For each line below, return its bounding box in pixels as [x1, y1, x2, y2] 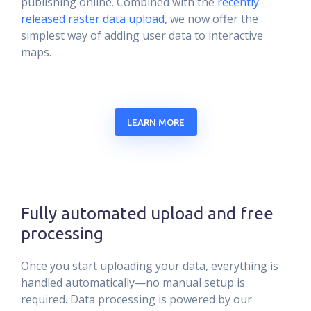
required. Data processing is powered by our [21, 292, 252, 307]
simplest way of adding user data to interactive [21, 28, 263, 43]
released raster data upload [21, 11, 165, 26]
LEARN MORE [126, 117, 185, 127]
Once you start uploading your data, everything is [21, 258, 278, 274]
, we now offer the [165, 11, 258, 26]
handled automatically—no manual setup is [21, 275, 245, 290]
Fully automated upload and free [21, 203, 274, 223]
